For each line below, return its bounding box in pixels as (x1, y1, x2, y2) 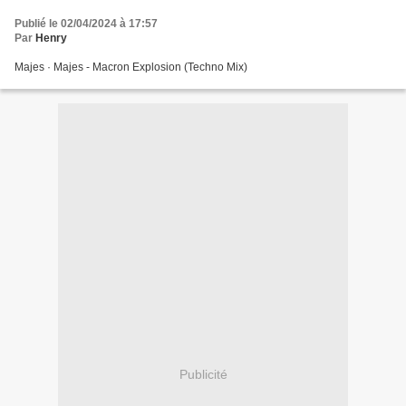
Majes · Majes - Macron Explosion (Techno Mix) (14, 60, 247, 73)
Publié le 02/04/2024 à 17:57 (14, 16, 158, 30)
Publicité (179, 367, 227, 382)
